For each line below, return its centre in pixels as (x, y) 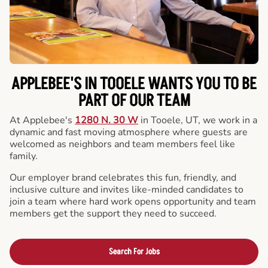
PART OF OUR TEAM (134, 101)
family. (24, 156)
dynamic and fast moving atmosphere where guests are (129, 132)
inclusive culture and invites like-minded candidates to (127, 190)
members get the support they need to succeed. (113, 214)
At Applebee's (42, 120)
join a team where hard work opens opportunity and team (133, 202)
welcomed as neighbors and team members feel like (122, 144)
